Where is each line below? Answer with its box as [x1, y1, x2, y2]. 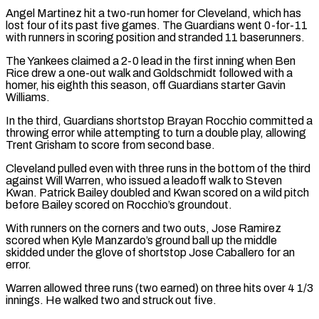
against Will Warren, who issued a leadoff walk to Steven [6, 174, 282, 187]
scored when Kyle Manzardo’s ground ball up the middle [6, 234, 277, 246]
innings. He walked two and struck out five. [6, 293, 216, 306]
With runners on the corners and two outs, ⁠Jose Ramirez [6, 221, 281, 234]
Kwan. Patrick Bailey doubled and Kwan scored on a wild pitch [6, 186, 309, 199]
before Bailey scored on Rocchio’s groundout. [6, 198, 232, 211]
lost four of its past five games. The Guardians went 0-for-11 [6, 19, 308, 31]
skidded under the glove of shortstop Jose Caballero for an [6, 246, 295, 258]
